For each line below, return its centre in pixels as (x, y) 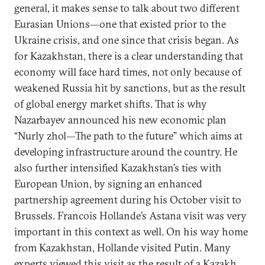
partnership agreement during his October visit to (128, 200)
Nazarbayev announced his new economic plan (120, 120)
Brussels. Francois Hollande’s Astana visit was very (130, 216)
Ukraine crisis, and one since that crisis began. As (127, 40)
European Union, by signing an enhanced (108, 184)
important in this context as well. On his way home (131, 232)
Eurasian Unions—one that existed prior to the (120, 24)
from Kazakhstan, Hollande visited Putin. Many (122, 248)
